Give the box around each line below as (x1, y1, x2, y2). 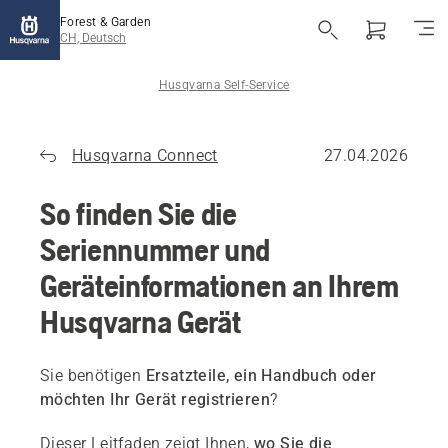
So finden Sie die (40, 195, 237, 232)
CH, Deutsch (60, 31, 126, 45)
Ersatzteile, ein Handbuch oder (145, 366, 377, 385)
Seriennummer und (40, 231, 271, 268)
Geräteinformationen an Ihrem (40, 267, 399, 304)
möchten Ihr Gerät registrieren (40, 390, 270, 409)
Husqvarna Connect (72, 146, 218, 165)
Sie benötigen (40, 366, 146, 385)
